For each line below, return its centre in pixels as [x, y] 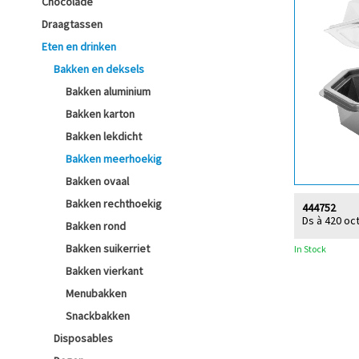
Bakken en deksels [99, 69]
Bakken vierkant [104, 271]
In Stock [310, 248]
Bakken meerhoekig [114, 159]
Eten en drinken [79, 46]
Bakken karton [100, 114]
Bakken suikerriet [108, 248]
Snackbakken [98, 316]
